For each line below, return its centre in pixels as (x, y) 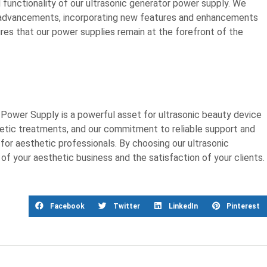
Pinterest (243, 206)
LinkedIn (183, 206)
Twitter (127, 206)
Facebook (67, 206)
